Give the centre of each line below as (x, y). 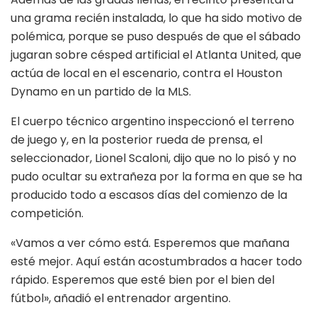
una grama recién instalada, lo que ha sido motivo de (156, 18)
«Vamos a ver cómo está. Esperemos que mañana (150, 243)
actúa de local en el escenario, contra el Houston (146, 74)
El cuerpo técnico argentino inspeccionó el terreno (152, 122)
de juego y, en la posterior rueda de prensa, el (137, 140)
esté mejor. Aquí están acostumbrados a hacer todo (156, 262)
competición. (47, 214)
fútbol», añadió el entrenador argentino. (121, 299)
